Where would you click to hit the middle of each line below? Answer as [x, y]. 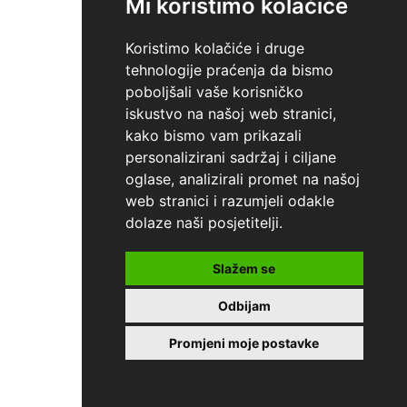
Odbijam [244, 306]
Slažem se [244, 268]
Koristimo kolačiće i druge [214, 48]
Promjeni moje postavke [244, 343]
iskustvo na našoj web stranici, [230, 114]
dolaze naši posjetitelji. [203, 223]
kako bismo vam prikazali [213, 135]
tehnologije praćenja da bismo [229, 70]
